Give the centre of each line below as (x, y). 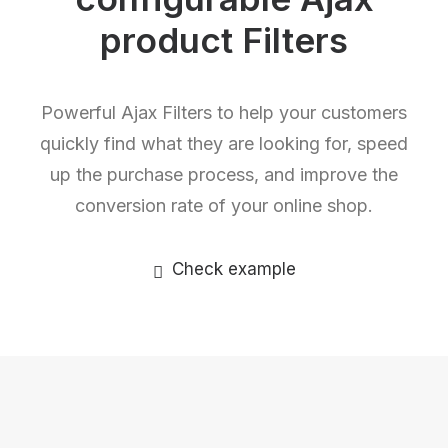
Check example (233, 269)
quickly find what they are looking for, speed (224, 143)
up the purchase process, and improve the (224, 174)
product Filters (224, 40)
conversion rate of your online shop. (224, 205)
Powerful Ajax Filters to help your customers (224, 112)
